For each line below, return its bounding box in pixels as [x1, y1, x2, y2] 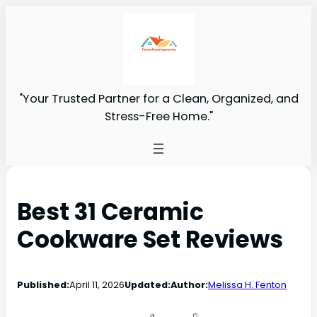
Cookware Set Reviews [17, 223, 283, 255]
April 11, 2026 [69, 277, 125, 292]
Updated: [125, 277, 171, 292]
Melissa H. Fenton [208, 277, 287, 292]
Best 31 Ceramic [17, 195, 204, 228]
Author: [171, 277, 208, 292]
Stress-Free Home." [104, 108, 213, 125]
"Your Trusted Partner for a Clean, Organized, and [18, 90, 299, 107]
